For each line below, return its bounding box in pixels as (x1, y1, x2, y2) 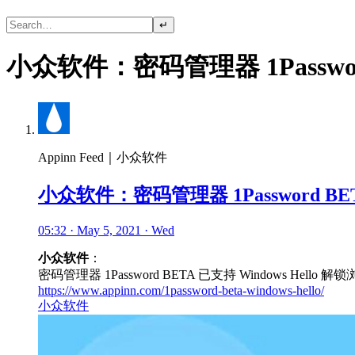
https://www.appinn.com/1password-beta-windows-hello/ (38, 283, 324, 297)
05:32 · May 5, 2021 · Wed (38, 223, 174, 237)
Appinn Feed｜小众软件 (38, 150, 167, 164)
